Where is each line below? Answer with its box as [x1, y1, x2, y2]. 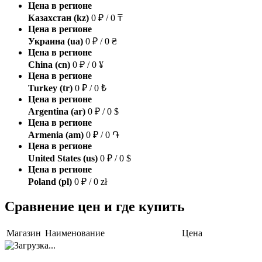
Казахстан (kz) [28, 12, 89, 23]
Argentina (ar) [28, 106, 85, 116]
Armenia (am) [28, 129, 84, 140]
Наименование [45, 228, 105, 239]
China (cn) [28, 59, 70, 70]
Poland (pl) [28, 176, 72, 187]
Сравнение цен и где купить [5, 199, 185, 215]
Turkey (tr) [28, 82, 73, 93]
